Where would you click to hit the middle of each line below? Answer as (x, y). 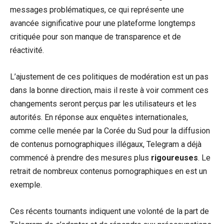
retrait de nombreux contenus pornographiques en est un (108, 171)
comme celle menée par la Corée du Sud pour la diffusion (110, 131)
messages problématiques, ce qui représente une (97, 10)
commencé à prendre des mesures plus (80, 158)
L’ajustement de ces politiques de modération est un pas (109, 77)
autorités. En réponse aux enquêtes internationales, (99, 117)
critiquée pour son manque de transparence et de (95, 37)
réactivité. (27, 50)
